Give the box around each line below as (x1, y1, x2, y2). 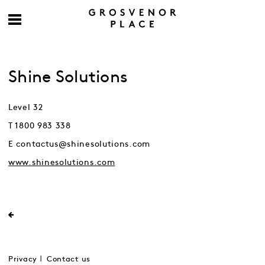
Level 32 (8, 104, 43, 111)
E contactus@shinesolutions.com (8, 140, 150, 148)
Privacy (8, 256, 37, 263)
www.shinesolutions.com (8, 159, 115, 166)
